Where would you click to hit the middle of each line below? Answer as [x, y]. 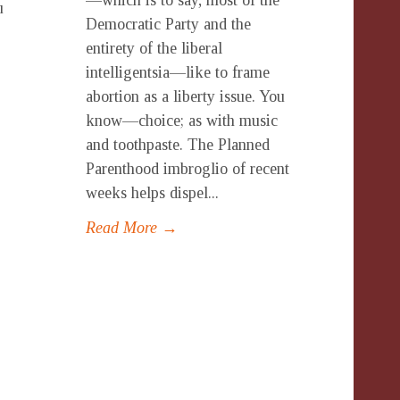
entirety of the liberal [154, 48]
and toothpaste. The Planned [178, 145]
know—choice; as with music [182, 121]
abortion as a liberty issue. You [185, 96]
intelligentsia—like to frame [178, 72]
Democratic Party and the [168, 24]
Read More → [132, 228]
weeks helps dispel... [152, 193]
